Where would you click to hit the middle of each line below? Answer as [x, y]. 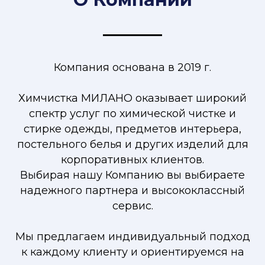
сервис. [132, 206]
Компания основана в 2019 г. [132, 67]
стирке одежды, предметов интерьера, [132, 129]
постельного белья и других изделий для [132, 144]
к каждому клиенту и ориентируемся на [132, 252]
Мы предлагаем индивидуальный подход [132, 237]
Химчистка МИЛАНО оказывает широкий [132, 98]
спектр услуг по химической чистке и [132, 114]
